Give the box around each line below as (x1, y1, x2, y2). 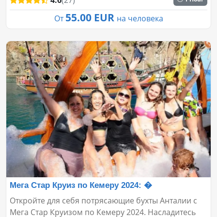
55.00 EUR (65, 10, 117, 24)
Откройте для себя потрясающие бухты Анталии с (10, 195, 197, 206)
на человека (116, 13, 163, 24)
